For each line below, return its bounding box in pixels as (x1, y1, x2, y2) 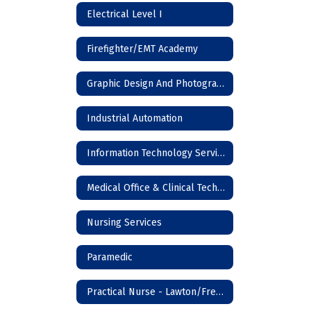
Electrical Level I (87, 8, 162, 20)
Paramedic (87, 251, 133, 263)
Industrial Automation (87, 112, 183, 124)
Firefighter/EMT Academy (87, 42, 198, 55)
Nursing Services (87, 216, 162, 228)
